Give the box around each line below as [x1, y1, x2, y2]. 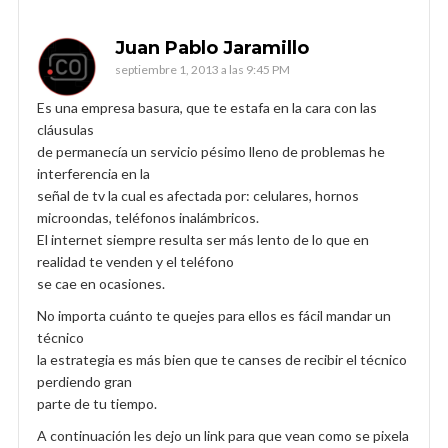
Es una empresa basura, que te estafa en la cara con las [37, 98, 377, 116]
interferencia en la [37, 164, 150, 182]
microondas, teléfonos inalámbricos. [37, 208, 259, 226]
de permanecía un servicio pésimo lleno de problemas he [37, 142, 385, 160]
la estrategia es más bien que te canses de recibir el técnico [37, 350, 407, 368]
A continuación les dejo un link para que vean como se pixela [37, 426, 409, 444]
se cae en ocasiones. [37, 274, 165, 292]
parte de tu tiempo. [37, 394, 157, 412]
